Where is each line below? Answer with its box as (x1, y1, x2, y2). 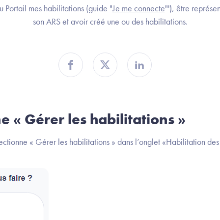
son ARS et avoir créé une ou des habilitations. (32, 16, 188, 27)
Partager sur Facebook (70, 65, 157, 78)
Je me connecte (112, 2, 165, 14)
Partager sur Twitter (104, 65, 178, 78)
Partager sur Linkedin (138, 65, 219, 78)
